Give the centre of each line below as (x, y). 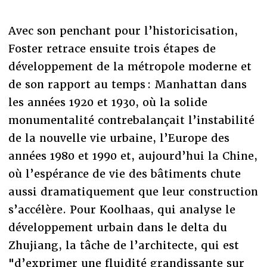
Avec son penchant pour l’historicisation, (123, 30)
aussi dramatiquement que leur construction (133, 191)
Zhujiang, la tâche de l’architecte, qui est (123, 245)
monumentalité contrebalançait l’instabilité (131, 120)
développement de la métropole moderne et (130, 66)
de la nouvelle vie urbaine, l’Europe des (119, 138)
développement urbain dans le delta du (117, 227)
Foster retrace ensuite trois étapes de (112, 48)
